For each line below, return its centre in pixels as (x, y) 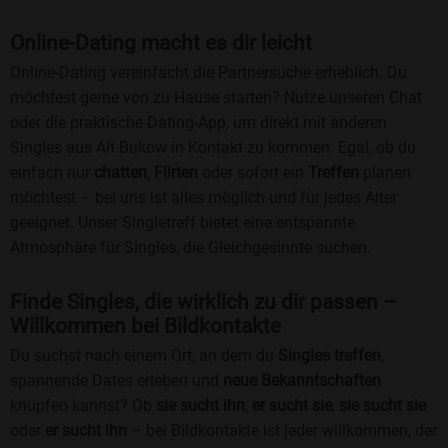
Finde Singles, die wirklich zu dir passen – (203, 302)
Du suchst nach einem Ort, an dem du (144, 356)
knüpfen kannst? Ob (83, 406)
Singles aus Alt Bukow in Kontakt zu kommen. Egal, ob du (213, 148)
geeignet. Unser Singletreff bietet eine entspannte (182, 223)
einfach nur (52, 173)
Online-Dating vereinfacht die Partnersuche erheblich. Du (208, 73)
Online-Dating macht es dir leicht (161, 43)
